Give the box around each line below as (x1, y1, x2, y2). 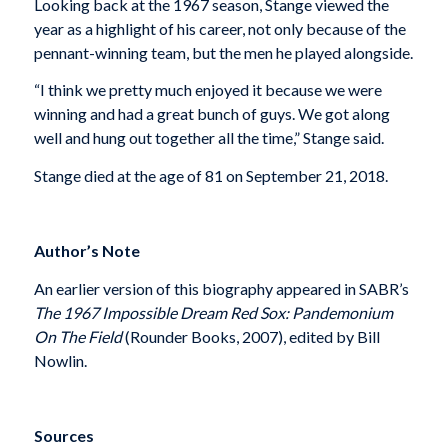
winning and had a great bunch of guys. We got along (33, 104, 390, 124)
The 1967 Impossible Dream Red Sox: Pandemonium (33, 302, 393, 322)
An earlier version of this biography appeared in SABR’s (33, 278, 409, 298)
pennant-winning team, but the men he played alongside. (33, 42, 413, 62)
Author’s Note (33, 240, 140, 260)
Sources (33, 425, 94, 445)
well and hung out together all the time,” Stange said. (33, 128, 384, 148)
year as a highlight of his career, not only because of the (33, 18, 406, 38)
